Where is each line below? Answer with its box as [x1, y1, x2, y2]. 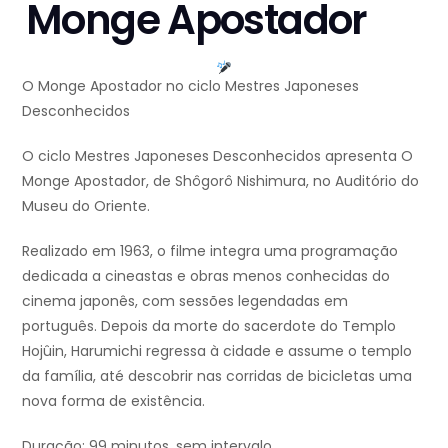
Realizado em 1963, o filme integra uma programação [22, 240, 398, 261]
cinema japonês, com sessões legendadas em [22, 290, 348, 311]
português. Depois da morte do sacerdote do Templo [22, 315, 396, 336]
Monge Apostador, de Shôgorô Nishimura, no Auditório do [22, 170, 419, 191]
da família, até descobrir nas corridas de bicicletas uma [22, 365, 412, 386]
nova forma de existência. [22, 390, 205, 411]
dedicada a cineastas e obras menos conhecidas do [22, 265, 390, 286]
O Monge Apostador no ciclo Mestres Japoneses [22, 75, 359, 96]
